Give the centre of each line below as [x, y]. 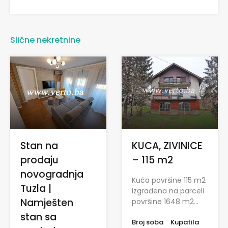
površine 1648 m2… [165, 202]
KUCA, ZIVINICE [167, 146]
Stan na [39, 146]
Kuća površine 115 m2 [169, 180]
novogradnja [52, 175]
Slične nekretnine [45, 40]
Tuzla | [36, 189]
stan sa [38, 217]
